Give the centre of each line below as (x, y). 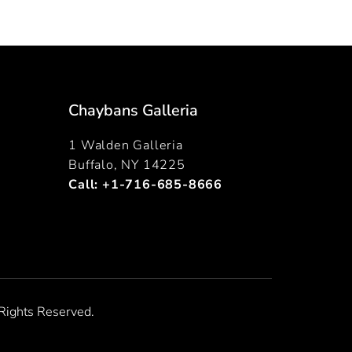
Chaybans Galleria (134, 110)
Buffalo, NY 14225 (127, 165)
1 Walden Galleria (126, 145)
